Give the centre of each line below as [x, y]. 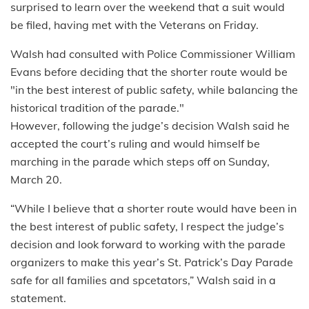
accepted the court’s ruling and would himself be [135, 143]
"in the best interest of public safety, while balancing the [154, 89]
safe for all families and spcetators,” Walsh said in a [143, 280]
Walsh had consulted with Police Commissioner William [153, 53]
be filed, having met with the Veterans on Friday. [134, 24]
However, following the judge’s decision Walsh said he [150, 125]
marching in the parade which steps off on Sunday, [140, 161]
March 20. [36, 179]
